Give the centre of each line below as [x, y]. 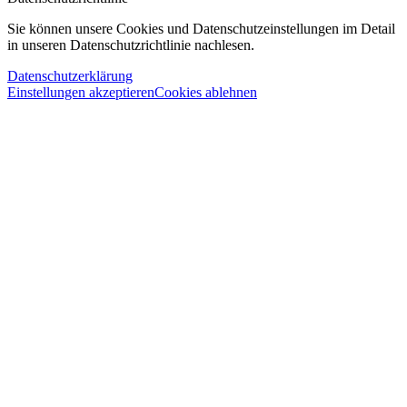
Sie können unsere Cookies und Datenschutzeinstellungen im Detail [201, 28]
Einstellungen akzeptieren [81, 92]
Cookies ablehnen [206, 92]
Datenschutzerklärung [70, 75]
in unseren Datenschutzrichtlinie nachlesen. [131, 45]
